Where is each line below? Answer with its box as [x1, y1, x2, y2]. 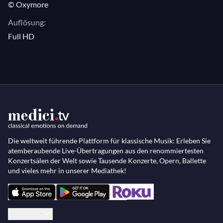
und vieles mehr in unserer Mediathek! [8, 166, 126, 175]
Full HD [8, 31, 34, 41]
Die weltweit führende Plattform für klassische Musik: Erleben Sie [8, 136, 211, 145]
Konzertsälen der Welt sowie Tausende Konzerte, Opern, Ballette [8, 156, 206, 165]
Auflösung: [8, 17, 46, 27]
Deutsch [10, 209, 39, 219]
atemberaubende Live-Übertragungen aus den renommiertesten [8, 146, 204, 155]
